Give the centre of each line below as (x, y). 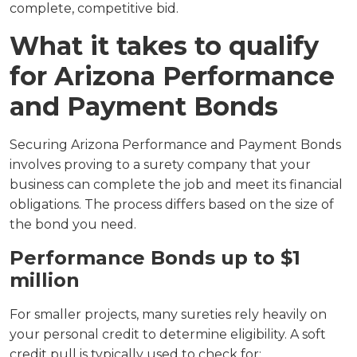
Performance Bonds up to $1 (155, 258)
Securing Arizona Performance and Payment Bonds (175, 145)
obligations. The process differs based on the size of (172, 204)
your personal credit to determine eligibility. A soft (168, 334)
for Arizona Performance (172, 76)
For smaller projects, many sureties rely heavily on (168, 314)
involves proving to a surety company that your (160, 165)
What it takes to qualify (164, 46)
